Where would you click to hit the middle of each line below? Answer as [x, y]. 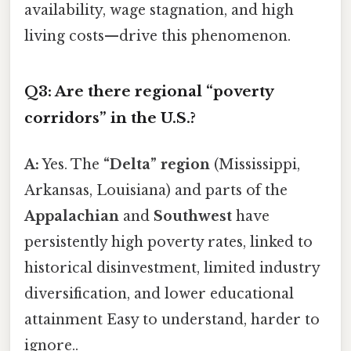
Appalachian [72, 217]
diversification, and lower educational [159, 294]
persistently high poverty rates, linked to [168, 242]
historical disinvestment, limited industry [172, 268]
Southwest [193, 217]
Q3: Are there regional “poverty [149, 91]
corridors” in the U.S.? [110, 118]
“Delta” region [157, 165]
